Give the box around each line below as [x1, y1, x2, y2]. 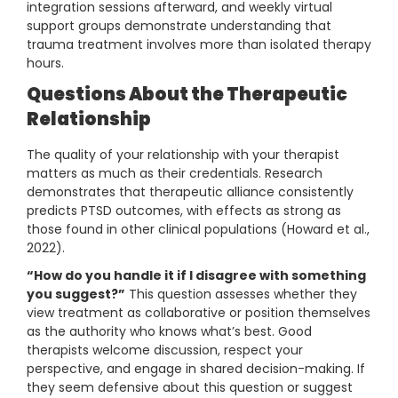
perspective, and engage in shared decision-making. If [27, 360, 365, 378]
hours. [27, 54, 64, 73]
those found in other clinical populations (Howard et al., [27, 220, 370, 239]
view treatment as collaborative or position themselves [27, 304, 370, 322]
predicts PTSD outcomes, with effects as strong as [27, 202, 341, 220]
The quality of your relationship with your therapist [27, 146, 339, 164]
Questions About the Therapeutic [27, 82, 347, 107]
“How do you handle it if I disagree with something [27, 267, 366, 285]
